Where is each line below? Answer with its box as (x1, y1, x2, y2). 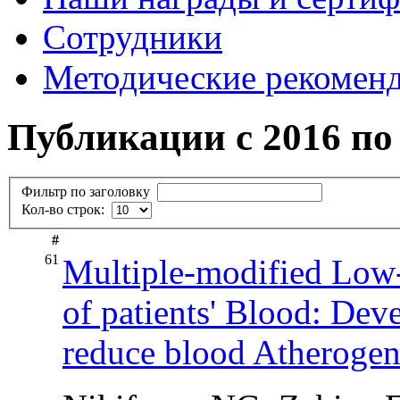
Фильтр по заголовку (21, 184, 154, 200)
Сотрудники (43, 18, 222, 56)
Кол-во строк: (21, 202, 112, 218)
